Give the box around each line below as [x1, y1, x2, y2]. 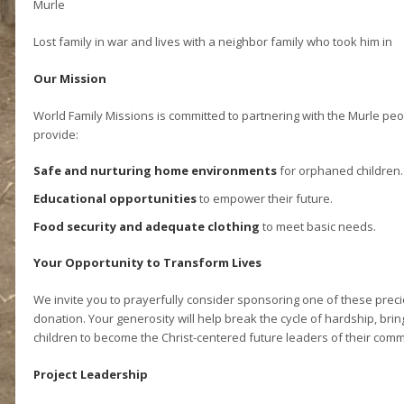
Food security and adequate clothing [32, 218, 260, 234]
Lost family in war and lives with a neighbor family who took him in [32, 33, 392, 50]
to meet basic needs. [259, 218, 376, 234]
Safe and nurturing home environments [32, 162, 277, 179]
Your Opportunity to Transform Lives [32, 254, 262, 271]
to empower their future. [196, 190, 333, 207]
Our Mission [32, 70, 106, 87]
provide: [32, 126, 78, 142]
